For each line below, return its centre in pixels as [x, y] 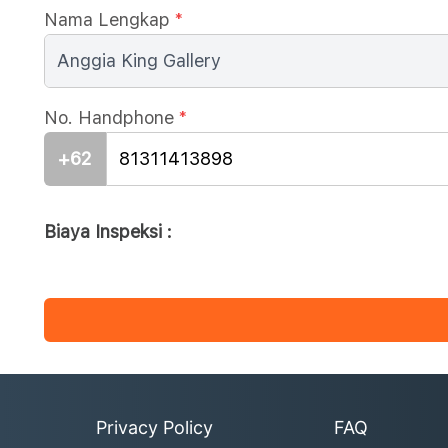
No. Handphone [109, 117]
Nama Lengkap [107, 19]
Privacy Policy [154, 427]
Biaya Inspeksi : [108, 231]
